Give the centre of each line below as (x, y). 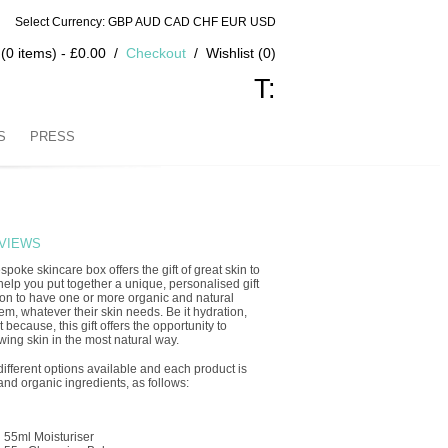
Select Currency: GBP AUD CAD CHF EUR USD (145, 22)
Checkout (156, 53)
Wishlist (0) (241, 53)
